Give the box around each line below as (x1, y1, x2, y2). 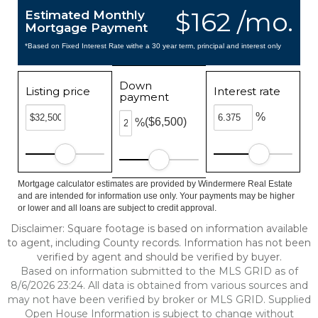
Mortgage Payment (25, 21, 148, 35)
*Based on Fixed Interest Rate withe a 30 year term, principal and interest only (25, 42, 281, 50)
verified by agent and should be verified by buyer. (36, 251, 282, 263)
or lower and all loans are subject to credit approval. (18, 203, 216, 213)
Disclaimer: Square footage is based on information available (10, 222, 308, 235)
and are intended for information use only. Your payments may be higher (18, 191, 295, 201)
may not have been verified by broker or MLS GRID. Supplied (7, 293, 311, 306)
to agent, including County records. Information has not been (7, 236, 311, 249)
